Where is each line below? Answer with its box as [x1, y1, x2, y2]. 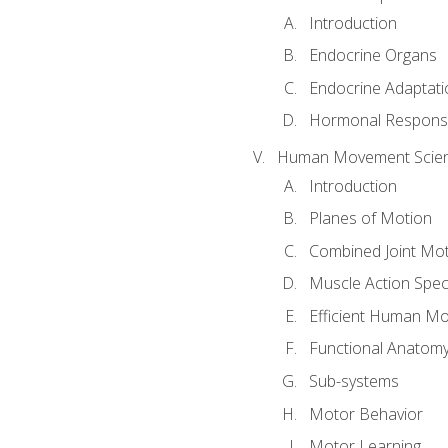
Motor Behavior [308, 402, 423, 425]
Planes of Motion [308, 207, 432, 230]
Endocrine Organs [308, 44, 437, 67]
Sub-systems [308, 369, 399, 392]
